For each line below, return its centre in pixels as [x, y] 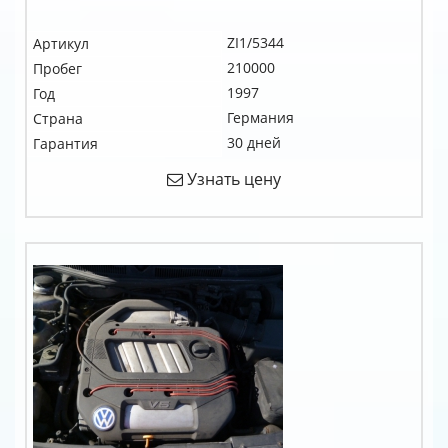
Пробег [57, 68]
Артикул [61, 43]
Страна [58, 118]
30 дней [254, 142]
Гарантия [65, 143]
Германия [260, 117]
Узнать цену [232, 179]
